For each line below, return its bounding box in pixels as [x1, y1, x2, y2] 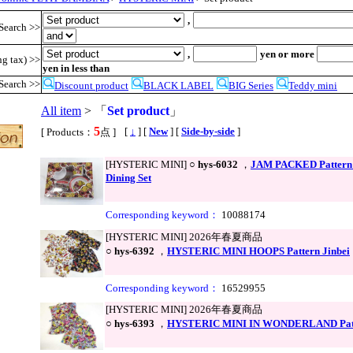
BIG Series [229, 80, 273, 92]
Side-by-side [181, 125, 235, 138]
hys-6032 [198, 158, 238, 171]
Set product [107, 104, 169, 118]
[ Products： [41, 126, 94, 139]
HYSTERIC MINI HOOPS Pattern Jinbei [167, 245, 350, 258]
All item [41, 104, 81, 118]
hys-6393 [114, 318, 154, 330]
